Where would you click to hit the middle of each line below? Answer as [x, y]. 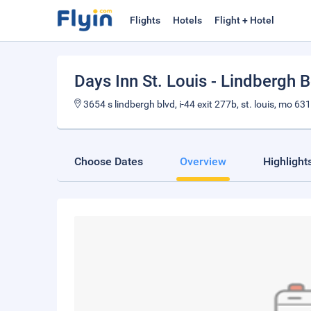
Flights [145, 20]
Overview [203, 161]
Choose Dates [109, 161]
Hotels [187, 20]
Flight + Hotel [244, 20]
